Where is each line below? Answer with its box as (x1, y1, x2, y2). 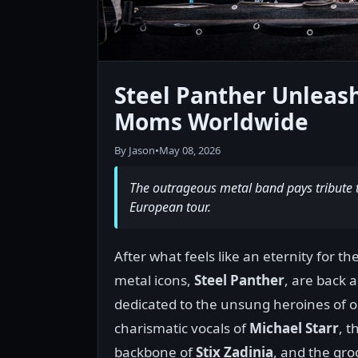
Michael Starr (249, 319, 339, 338)
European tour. (129, 198, 211, 217)
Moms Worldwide (114, 106, 308, 137)
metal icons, (114, 271, 194, 290)
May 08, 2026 (159, 143, 221, 158)
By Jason (114, 143, 155, 158)
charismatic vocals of (114, 319, 249, 338)
